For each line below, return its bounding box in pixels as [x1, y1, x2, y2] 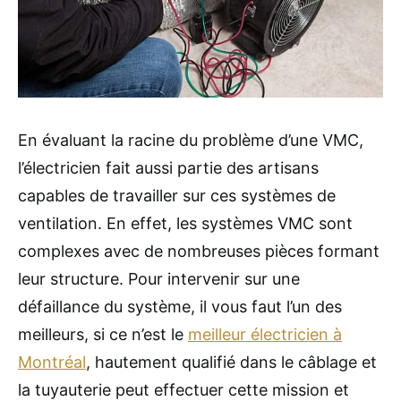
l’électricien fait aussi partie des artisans [18, 158, 319, 177]
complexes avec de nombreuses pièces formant [18, 241, 380, 260]
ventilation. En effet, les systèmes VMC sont [18, 213, 353, 233]
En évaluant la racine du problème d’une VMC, [18, 130, 363, 149]
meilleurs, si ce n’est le [18, 324, 188, 344]
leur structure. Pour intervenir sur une [18, 269, 300, 288]
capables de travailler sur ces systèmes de [18, 185, 336, 205]
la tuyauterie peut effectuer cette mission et [18, 380, 349, 399]
